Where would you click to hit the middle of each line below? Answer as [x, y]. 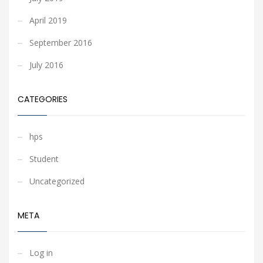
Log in [41, 253]
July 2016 [46, 65]
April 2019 [48, 20]
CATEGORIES [43, 99]
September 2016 [61, 43]
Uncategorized [57, 181]
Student [44, 159]
